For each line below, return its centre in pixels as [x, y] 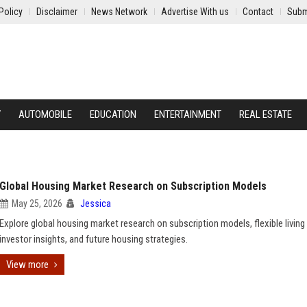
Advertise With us [195, 12]
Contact [258, 12]
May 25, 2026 [37, 204]
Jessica [96, 204]
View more [27, 265]
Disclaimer [57, 12]
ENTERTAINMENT [188, 114]
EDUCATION [113, 114]
